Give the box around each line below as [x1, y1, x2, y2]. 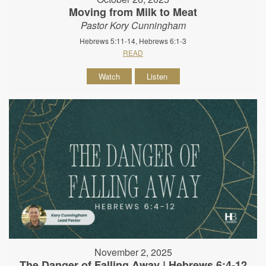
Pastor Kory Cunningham [80, 18, 186, 32]
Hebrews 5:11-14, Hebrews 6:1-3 [80, 35, 186, 46]
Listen [147, 70, 167, 82]
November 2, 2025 [94, 245, 172, 259]
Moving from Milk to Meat [69, 4, 197, 20]
